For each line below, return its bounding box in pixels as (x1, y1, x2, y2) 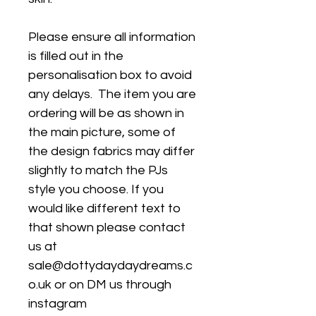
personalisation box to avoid (28, 68, 192, 83)
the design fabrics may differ (28, 145, 195, 159)
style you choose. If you (28, 183, 164, 197)
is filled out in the (28, 49, 123, 63)
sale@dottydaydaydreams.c (28, 259, 193, 273)
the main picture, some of (28, 126, 176, 140)
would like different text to (28, 202, 181, 216)
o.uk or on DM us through (28, 278, 171, 292)
